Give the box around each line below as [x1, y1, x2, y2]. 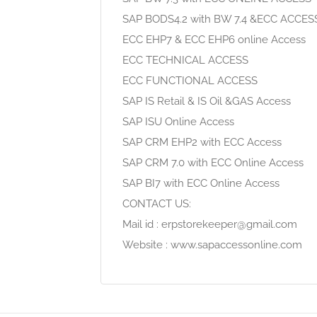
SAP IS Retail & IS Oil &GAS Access [122, 95, 291, 108]
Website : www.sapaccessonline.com [122, 238, 302, 251]
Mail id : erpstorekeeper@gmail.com [122, 218, 297, 231]
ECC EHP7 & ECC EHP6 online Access [122, 33, 306, 46]
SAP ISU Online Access [122, 115, 234, 128]
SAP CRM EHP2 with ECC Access [122, 136, 282, 149]
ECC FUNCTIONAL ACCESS [122, 74, 258, 87]
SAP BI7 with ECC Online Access [122, 177, 279, 190]
